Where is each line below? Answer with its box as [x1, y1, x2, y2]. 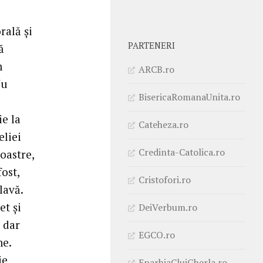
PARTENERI [128, 39, 175, 51]
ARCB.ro [139, 62, 174, 76]
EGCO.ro [139, 228, 175, 241]
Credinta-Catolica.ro [139, 145, 225, 159]
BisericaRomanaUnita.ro [139, 90, 240, 103]
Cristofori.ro [139, 173, 191, 186]
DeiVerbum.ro [139, 200, 197, 214]
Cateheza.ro [139, 117, 188, 131]
